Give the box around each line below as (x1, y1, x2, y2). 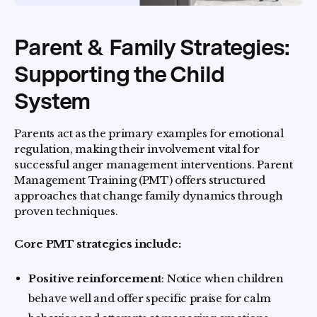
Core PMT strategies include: (14, 237, 181, 250)
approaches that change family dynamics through (14, 189, 283, 202)
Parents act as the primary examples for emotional (14, 127, 284, 140)
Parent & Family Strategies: (14, 33, 289, 61)
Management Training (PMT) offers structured (14, 173, 266, 187)
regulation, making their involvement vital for (14, 142, 260, 156)
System (14, 87, 91, 115)
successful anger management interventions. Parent (14, 158, 293, 171)
